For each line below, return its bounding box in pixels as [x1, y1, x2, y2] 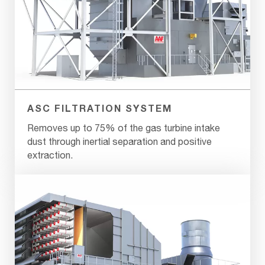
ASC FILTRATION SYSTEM [27, 102, 172, 114]
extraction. [27, 149, 73, 160]
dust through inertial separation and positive [27, 135, 212, 147]
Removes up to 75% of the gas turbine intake [27, 122, 220, 133]
